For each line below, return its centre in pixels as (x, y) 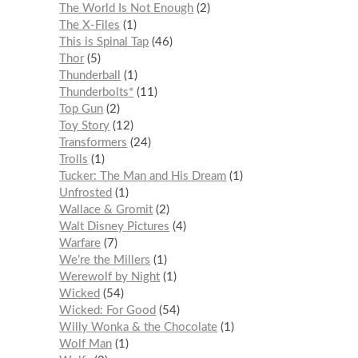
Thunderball (90, 75)
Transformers (93, 142)
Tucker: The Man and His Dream (143, 176)
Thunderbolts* (97, 92)
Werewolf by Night (110, 276)
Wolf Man (86, 344)
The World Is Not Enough (127, 8)
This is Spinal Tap (104, 42)
